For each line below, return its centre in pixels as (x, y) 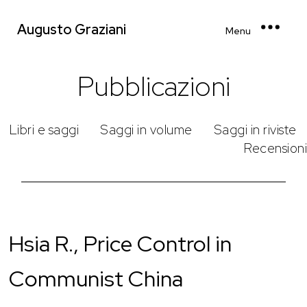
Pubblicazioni (153, 86)
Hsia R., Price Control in (121, 243)
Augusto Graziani (72, 29)
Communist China (96, 278)
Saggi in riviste (255, 130)
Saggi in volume (146, 130)
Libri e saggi (44, 130)
